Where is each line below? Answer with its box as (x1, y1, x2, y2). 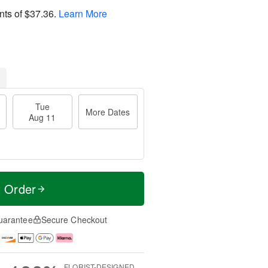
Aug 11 (29, 111, 56, 123)
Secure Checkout (41, 214, 108, 226)
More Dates (86, 106, 130, 118)
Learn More (59, 6, 107, 20)
